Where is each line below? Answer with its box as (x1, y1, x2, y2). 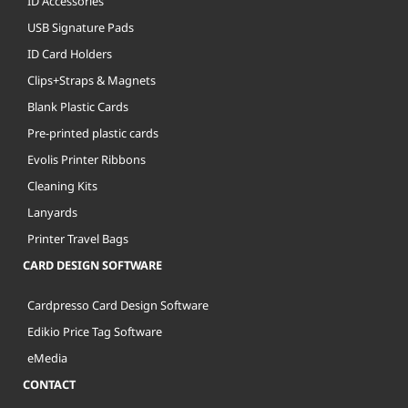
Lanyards (27, 204, 77, 221)
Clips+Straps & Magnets (27, 72, 156, 89)
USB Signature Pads (27, 19, 134, 36)
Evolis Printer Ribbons (27, 151, 146, 168)
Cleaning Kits (27, 178, 97, 195)
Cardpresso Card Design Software (27, 297, 209, 314)
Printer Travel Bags (27, 230, 128, 248)
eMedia (27, 350, 67, 367)
